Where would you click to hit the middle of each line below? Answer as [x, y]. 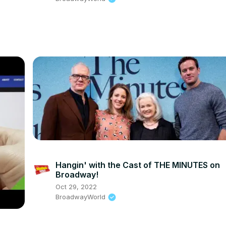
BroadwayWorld [81, 196]
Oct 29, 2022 [76, 186]
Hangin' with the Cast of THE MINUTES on [138, 165]
